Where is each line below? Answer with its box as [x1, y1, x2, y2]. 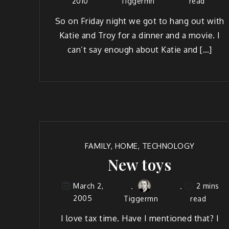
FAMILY [84, 141, 111, 151]
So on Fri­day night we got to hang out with [55, 15, 224, 26]
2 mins [194, 181, 219, 190]
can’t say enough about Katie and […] [67, 44, 212, 55]
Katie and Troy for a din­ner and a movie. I [59, 30, 220, 40]
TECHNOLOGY [142, 141, 195, 151]
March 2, [73, 181, 104, 191]
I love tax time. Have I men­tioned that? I [60, 213, 219, 224]
